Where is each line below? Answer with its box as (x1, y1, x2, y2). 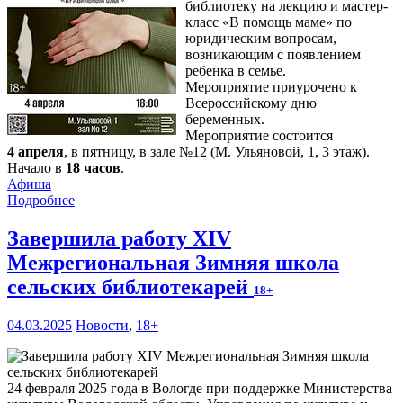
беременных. (185, 112, 264, 128)
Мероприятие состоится (185, 128, 333, 144)
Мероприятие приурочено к (185, 79, 357, 95)
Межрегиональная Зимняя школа (7, 251, 339, 275)
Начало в (7, 160, 66, 176)
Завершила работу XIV (7, 227, 231, 251)
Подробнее (7, 193, 75, 209)
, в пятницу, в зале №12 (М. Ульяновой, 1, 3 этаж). (64, 144, 370, 160)
